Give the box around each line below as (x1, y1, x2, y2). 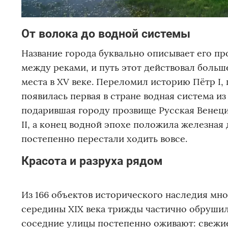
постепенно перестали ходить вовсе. (21, 133, 187, 145)
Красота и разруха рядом (21, 154, 162, 168)
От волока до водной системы (21, 26, 190, 41)
